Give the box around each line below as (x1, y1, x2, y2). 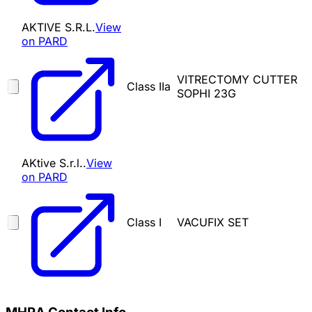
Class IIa (127, 79, 171, 94)
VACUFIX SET (177, 215, 249, 230)
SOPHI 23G (177, 86, 236, 101)
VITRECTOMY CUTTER (177, 72, 297, 87)
